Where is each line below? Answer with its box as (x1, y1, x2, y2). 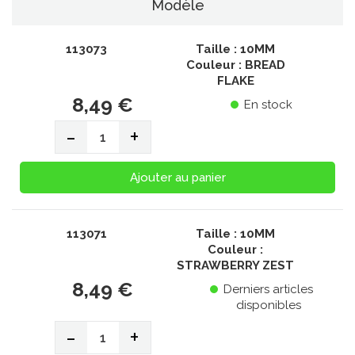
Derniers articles (223, 282, 314, 296)
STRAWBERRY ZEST (177, 258, 295, 273)
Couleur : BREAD (185, 58, 285, 72)
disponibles (235, 298, 301, 312)
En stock (244, 97, 293, 112)
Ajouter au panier (129, 170, 226, 185)
